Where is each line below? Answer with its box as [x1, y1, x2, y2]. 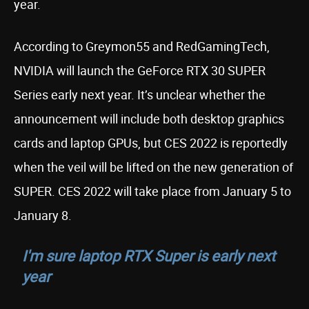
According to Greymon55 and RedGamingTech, [14, 38, 270, 54]
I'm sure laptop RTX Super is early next [22, 246, 276, 266]
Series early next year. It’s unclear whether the [14, 86, 266, 103]
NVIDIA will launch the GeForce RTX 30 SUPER [14, 62, 266, 79]
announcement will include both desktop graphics [14, 110, 284, 127]
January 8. [14, 207, 72, 223]
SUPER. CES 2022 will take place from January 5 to [14, 183, 291, 199]
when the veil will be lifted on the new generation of [14, 159, 293, 175]
